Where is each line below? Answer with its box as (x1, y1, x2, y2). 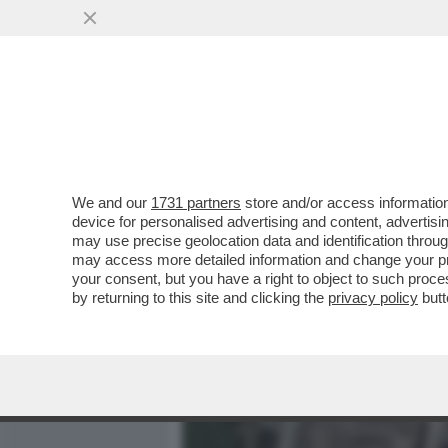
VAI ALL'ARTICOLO (212, 262, 354, 279)
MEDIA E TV (256, 115, 340, 139)
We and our (72, 194, 151, 211)
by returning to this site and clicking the (72, 289, 328, 306)
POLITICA (366, 115, 436, 139)
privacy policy (328, 289, 418, 306)
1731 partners (151, 194, 241, 211)
